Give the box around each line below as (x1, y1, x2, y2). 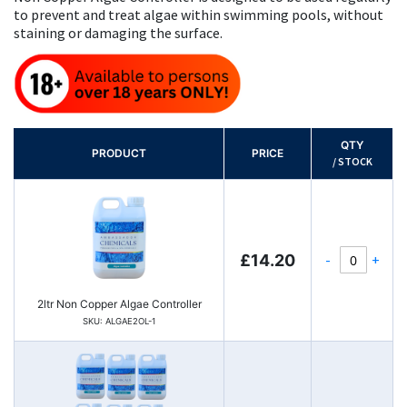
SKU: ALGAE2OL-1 (83, 316, 155, 327)
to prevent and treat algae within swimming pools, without (14, 5, 383, 24)
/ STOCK (332, 154, 372, 169)
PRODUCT (91, 146, 146, 161)
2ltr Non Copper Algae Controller (36, 297, 202, 312)
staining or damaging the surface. (14, 24, 223, 42)
